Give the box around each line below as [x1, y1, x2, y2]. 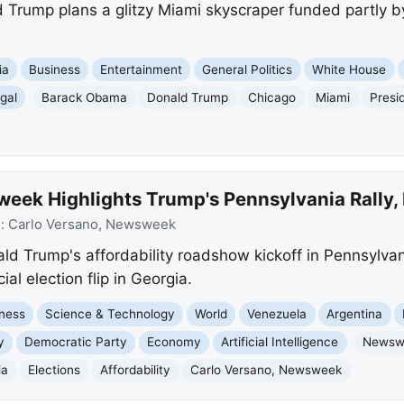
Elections [28, 363, 81, 378]
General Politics [202, 61, 293, 77]
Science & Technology [45, 306, 176, 321]
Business [29, 61, 81, 77]
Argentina [326, 306, 383, 321]
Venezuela [247, 306, 308, 321]
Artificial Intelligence [221, 335, 339, 350]
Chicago [248, 89, 297, 105]
